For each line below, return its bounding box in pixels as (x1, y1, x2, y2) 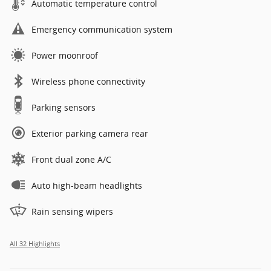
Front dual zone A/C (31, 153, 111, 165)
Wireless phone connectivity (31, 75, 145, 87)
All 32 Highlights (10, 239, 60, 248)
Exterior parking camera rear (31, 127, 148, 139)
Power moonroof (31, 49, 98, 61)
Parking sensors (31, 101, 96, 113)
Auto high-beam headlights (31, 179, 142, 191)
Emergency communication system (31, 23, 172, 35)
